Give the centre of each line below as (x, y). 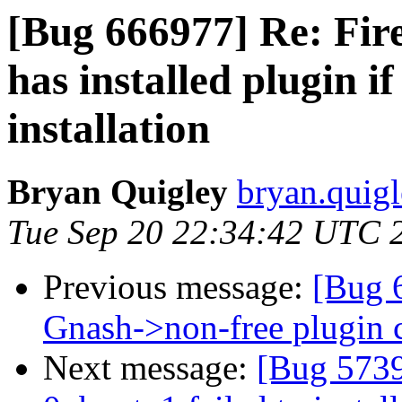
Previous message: (178, 287)
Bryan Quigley (118, 192)
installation (109, 128)
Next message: (150, 368)
